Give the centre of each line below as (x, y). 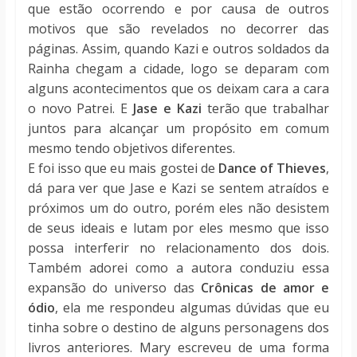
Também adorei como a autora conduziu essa (178, 268)
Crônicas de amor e (265, 288)
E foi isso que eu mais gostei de (123, 169)
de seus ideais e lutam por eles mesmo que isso (178, 228)
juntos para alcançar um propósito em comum (178, 129)
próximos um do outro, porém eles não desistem (178, 208)
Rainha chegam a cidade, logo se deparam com (178, 69)
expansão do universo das (114, 288)
